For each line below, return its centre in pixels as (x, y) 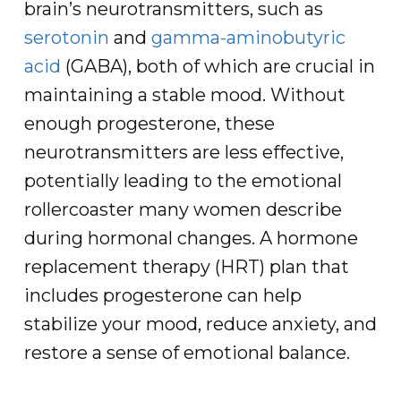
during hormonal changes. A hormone (191, 238)
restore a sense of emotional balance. (187, 353)
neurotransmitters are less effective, (183, 152)
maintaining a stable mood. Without (184, 95)
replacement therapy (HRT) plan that (186, 267)
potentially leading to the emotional (183, 181)
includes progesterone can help (162, 295)
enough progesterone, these (149, 124)
